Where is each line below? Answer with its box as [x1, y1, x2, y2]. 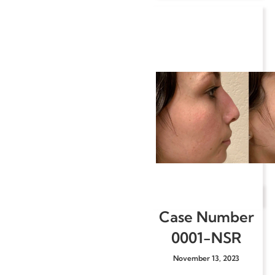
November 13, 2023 [173, 253, 239, 263]
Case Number [158, 207, 254, 226]
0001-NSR [171, 228, 241, 247]
